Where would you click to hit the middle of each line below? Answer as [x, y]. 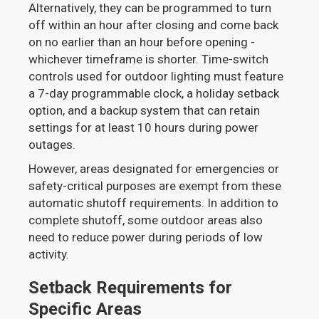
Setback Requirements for [131, 287]
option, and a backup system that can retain [145, 110]
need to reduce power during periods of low [146, 237]
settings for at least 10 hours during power [144, 127]
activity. [49, 254]
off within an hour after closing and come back [154, 25]
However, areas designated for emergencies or [154, 168]
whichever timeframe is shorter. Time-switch [149, 59]
